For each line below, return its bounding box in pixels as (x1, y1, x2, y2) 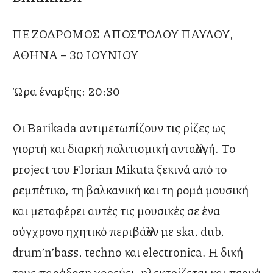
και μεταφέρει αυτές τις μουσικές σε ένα (12, 202, 220, 219)
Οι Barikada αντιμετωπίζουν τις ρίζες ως (12, 119, 226, 136)
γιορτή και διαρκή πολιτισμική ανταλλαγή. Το (12, 140, 235, 157)
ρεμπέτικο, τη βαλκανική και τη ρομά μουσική (12, 181, 249, 199)
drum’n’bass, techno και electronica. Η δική (12, 243, 243, 261)
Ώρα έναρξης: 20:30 (12, 82, 120, 100)
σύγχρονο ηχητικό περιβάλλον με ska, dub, (12, 222, 224, 240)
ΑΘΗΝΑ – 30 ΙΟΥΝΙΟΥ (12, 46, 138, 63)
